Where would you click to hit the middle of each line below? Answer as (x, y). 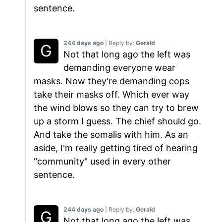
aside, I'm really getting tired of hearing (116, 148)
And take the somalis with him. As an (111, 135)
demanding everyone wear (119, 68)
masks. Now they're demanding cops (111, 81)
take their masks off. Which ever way (111, 95)
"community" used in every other (102, 162)
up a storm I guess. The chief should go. (117, 121)
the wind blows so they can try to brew (116, 108)
